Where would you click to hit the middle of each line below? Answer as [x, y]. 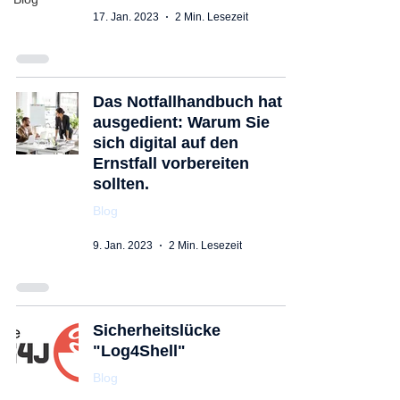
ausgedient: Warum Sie [181, 122]
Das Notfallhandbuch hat [187, 102]
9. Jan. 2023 [123, 246]
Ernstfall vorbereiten [171, 163]
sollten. [121, 184]
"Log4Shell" [139, 351]
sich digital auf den [166, 143]
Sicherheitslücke [157, 330]
